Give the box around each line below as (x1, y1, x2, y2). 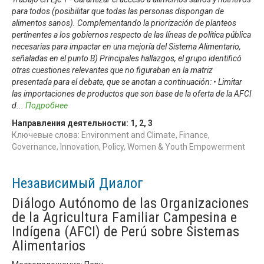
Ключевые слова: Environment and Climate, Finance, (12, 130, 210, 140)
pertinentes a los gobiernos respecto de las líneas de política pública (12, 29, 251, 39)
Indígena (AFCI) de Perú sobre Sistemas (12, 223, 239, 240)
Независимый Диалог (12, 174, 143, 192)
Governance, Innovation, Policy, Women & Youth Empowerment (12, 141, 245, 151)
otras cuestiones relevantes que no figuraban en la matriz (12, 65, 213, 75)
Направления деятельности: (12, 118, 130, 128)
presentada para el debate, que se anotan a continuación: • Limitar (12, 77, 242, 87)
